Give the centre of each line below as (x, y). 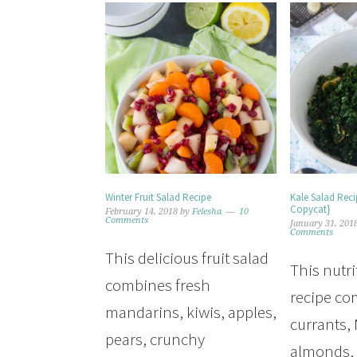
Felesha (207, 212)
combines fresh (158, 285)
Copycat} (310, 210)
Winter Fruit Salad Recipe (158, 198)
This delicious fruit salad (187, 258)
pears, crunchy (155, 339)
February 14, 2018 (141, 212)
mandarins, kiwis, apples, (191, 312)
